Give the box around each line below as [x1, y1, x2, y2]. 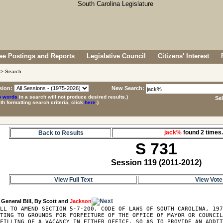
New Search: [111, 85, 146, 91]
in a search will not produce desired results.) [17, 94, 128, 100]
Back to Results [38, 129, 84, 136]
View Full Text [54, 176, 93, 183]
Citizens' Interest [158, 52, 209, 60]
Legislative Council [87, 52, 146, 60]
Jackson [70, 198, 92, 204]
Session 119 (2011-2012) [111, 158, 202, 167]
